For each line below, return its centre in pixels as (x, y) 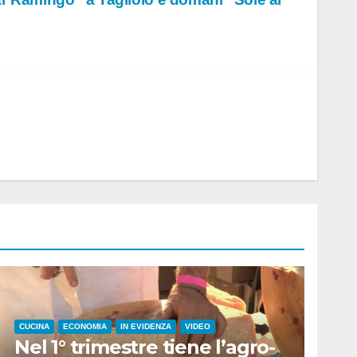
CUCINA (34, 327)
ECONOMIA (85, 327)
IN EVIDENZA (146, 327)
